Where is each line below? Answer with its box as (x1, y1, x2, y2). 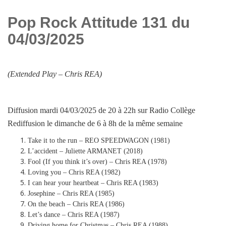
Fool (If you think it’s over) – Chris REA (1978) (28, 157, 167, 165)
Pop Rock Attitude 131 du (8, 14, 190, 31)
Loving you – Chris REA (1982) (28, 168, 121, 176)
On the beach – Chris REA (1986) (28, 200, 125, 208)
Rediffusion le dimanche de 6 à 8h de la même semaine (8, 119, 183, 128)
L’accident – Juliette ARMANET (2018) (28, 147, 143, 155)
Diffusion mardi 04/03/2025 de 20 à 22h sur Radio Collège (8, 105, 195, 115)
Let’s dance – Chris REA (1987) (28, 210, 120, 218)
